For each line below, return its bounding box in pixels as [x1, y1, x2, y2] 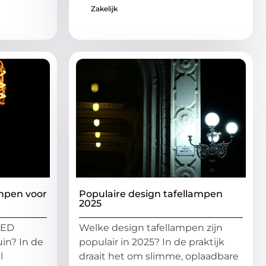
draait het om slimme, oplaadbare [79, 250, 239, 262]
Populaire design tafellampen [79, 188, 223, 199]
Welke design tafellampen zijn [79, 221, 223, 233]
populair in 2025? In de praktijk [79, 236, 224, 248]
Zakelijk [91, 4, 118, 13]
